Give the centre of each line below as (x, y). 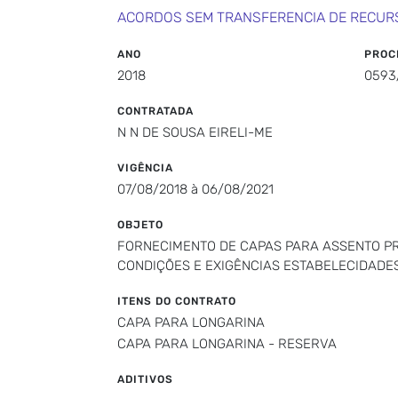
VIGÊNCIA (145, 168)
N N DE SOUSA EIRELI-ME (195, 132)
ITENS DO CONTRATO (177, 301)
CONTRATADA (155, 111)
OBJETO (140, 225)
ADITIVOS (145, 379)
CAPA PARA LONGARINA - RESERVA (227, 344)
